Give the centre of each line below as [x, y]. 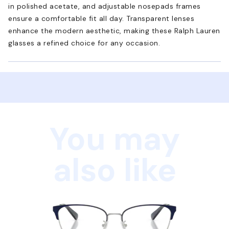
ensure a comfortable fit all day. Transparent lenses [101, 18]
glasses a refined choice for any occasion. [84, 43]
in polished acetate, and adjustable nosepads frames [105, 6]
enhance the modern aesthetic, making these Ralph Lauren [114, 30]
